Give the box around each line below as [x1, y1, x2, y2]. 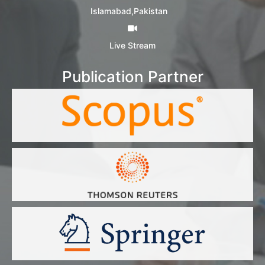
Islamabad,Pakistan [91, 6, 174, 16]
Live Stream [109, 40, 156, 50]
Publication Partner [62, 67, 203, 86]
